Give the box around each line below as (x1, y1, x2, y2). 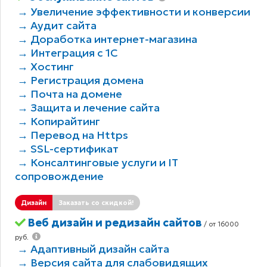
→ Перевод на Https (17, 128, 128, 142)
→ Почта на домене (17, 87, 122, 101)
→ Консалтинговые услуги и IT (17, 156, 178, 170)
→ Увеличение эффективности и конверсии (17, 5, 250, 19)
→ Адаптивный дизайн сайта (17, 242, 169, 256)
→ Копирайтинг (17, 114, 100, 129)
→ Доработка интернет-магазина (17, 32, 197, 46)
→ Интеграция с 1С (17, 46, 118, 60)
